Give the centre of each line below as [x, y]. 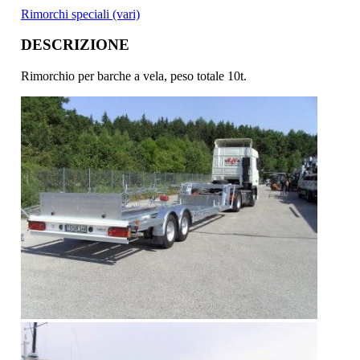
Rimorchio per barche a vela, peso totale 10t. [133, 76]
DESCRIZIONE [75, 45]
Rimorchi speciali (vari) [80, 14]
